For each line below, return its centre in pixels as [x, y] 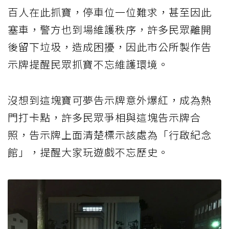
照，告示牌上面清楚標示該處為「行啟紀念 [110, 135]
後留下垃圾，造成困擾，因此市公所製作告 [110, 47]
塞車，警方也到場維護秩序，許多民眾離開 [110, 30]
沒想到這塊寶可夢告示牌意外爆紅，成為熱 [110, 100]
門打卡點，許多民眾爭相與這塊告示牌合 [104, 118]
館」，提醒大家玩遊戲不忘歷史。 [88, 152]
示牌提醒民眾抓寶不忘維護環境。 [88, 64]
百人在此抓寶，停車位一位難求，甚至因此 [110, 12]
